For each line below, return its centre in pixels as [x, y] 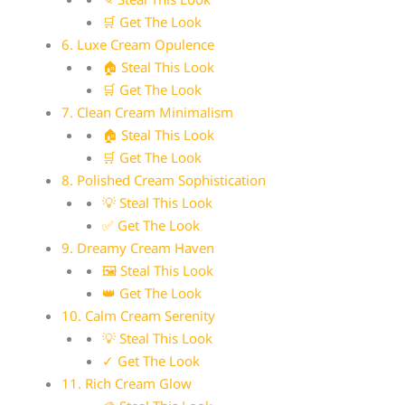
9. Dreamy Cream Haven [138, 247]
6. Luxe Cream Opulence [138, 44]
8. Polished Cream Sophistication [164, 179]
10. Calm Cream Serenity [139, 315]
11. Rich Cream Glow [127, 383]
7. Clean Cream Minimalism [148, 112]
